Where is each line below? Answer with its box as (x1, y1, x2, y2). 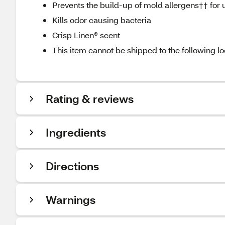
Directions (46, 159, 99, 173)
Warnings (46, 192, 95, 207)
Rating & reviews (46, 91, 134, 106)
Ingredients (46, 125, 106, 140)
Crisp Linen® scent (52, 30, 120, 40)
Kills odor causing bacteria (52, 15, 151, 25)
